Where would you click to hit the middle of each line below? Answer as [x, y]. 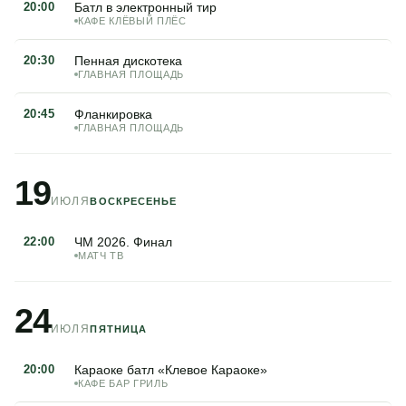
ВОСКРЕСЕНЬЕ [134, 201]
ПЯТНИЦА [119, 329]
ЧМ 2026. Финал [123, 242]
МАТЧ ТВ [101, 256]
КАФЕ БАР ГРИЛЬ [123, 383]
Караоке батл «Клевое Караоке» [171, 370]
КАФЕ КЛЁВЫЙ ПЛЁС [132, 21]
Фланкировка [113, 114]
